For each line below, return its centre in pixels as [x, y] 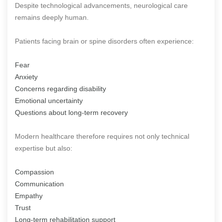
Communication [39, 184]
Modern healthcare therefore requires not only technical [102, 136]
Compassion [34, 172]
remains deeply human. [52, 17]
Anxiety [26, 77]
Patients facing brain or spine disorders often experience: [104, 41]
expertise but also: [44, 148]
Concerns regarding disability [60, 88]
